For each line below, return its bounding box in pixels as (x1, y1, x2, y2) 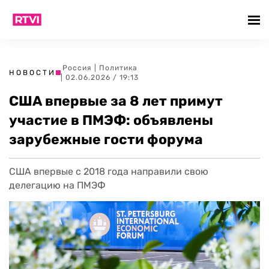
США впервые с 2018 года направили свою (9, 166, 208, 177)
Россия (62, 64, 92, 72)
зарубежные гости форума (9, 131, 203, 148)
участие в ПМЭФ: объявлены (9, 112, 213, 128)
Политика (98, 64, 138, 72)
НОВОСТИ (9, 68, 56, 77)
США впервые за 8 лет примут (9, 92, 223, 109)
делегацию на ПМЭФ (9, 180, 106, 191)
